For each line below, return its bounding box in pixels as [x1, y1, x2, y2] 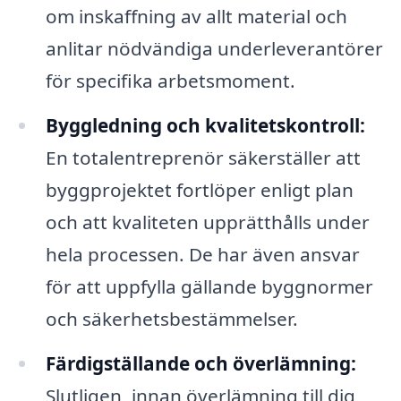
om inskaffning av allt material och [45, 4, 347, 30]
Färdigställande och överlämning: [45, 350, 356, 376]
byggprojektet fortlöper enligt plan [45, 176, 354, 202]
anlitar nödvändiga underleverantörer [45, 36, 383, 62]
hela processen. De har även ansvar [45, 241, 360, 267]
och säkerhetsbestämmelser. [45, 305, 298, 331]
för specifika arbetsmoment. [45, 68, 295, 94]
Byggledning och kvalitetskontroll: [45, 112, 365, 138]
